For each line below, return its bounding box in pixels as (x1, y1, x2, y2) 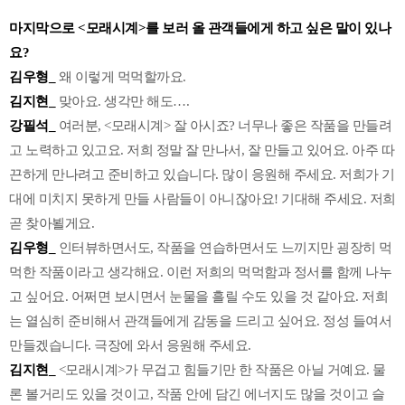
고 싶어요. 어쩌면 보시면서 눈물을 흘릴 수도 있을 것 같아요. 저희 (9, 289, 388, 305)
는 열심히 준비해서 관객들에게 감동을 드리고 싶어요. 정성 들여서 (9, 314, 391, 329)
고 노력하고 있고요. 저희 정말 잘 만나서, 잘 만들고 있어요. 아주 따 (9, 143, 394, 158)
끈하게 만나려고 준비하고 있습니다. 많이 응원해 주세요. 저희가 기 (9, 167, 395, 183)
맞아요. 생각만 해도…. (58, 94, 189, 109)
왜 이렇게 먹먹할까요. (55, 70, 186, 85)
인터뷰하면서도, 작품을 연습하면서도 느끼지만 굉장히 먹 (58, 240, 392, 256)
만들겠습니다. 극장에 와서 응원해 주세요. (9, 338, 251, 353)
